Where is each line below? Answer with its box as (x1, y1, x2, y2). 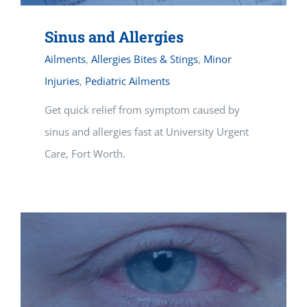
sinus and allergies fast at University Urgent (45, 125, 249, 139)
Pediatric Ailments (85, 74, 170, 88)
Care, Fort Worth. (45, 147, 125, 161)
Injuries (45, 74, 79, 88)
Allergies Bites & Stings (91, 52, 198, 66)
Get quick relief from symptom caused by (45, 103, 240, 117)
